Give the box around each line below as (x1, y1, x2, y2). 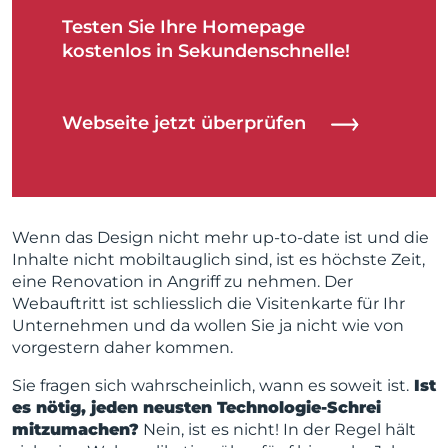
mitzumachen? (12, 420, 139, 439)
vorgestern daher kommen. (12, 338, 233, 357)
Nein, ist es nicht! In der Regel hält (139, 420, 416, 439)
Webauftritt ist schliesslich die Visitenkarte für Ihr (12, 294, 405, 313)
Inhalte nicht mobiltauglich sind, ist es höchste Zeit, (12, 250, 425, 269)
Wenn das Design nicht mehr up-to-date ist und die (12, 228, 429, 247)
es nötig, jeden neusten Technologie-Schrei (12, 398, 381, 417)
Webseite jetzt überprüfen (62, 112, 311, 134)
